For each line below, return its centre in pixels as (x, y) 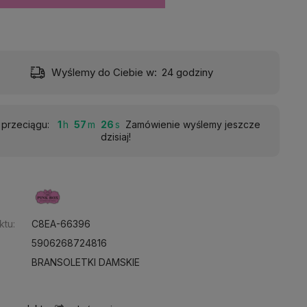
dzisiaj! (115, 136)
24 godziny (188, 72)
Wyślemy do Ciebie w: (104, 72)
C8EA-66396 (61, 224)
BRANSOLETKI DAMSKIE (86, 262)
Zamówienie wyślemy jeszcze (193, 124)
